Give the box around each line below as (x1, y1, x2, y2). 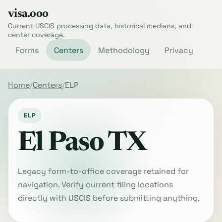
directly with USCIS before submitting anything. (18, 192, 200, 203)
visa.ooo (8, 8, 49, 20)
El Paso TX (18, 130, 147, 157)
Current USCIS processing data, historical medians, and (8, 21, 191, 31)
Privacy (165, 45, 194, 55)
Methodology (98, 45, 150, 55)
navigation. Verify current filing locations (18, 179, 173, 190)
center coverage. (8, 30, 65, 40)
